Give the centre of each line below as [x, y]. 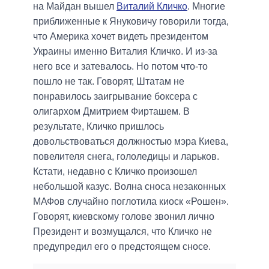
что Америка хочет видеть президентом [121, 36]
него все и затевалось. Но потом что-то [120, 66]
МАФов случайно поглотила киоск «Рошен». [131, 201]
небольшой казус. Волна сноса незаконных [129, 186]
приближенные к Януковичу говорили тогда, [131, 21]
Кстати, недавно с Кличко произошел [115, 171]
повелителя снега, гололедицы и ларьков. [126, 156]
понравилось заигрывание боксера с [115, 96]
